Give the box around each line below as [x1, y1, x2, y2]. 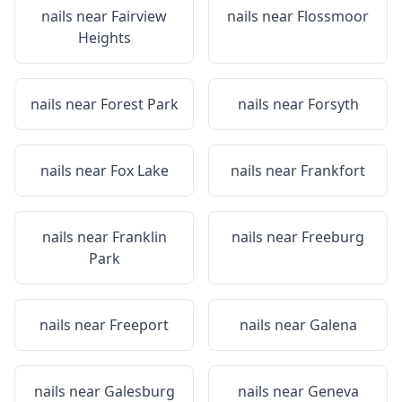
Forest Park [100, 94, 179, 114]
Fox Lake [109, 161, 169, 180]
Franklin [111, 227, 167, 247]
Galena [309, 315, 357, 335]
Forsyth [307, 94, 359, 114]
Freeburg [301, 227, 364, 247]
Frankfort [301, 161, 365, 180]
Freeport [109, 315, 169, 335]
